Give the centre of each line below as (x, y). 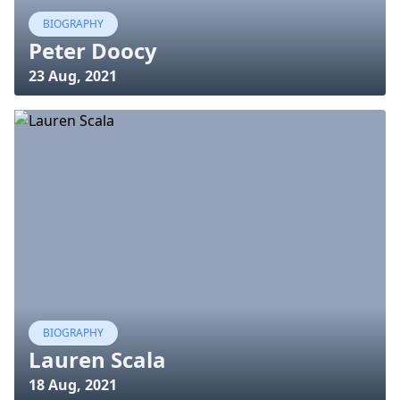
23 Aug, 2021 (73, 76)
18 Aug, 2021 (73, 385)
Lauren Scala (97, 359)
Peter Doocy (93, 50)
